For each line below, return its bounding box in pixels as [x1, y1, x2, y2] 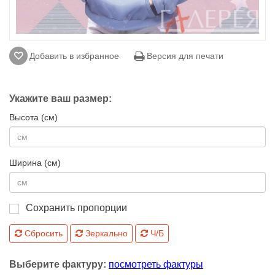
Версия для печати [144, 51, 223, 61]
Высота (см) [9, 112, 58, 123]
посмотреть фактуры [109, 259, 203, 270]
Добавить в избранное [29, 51, 119, 61]
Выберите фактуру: [9, 259, 109, 270]
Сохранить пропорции [26, 203, 127, 214]
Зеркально [82, 228, 128, 239]
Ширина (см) [9, 158, 61, 168]
